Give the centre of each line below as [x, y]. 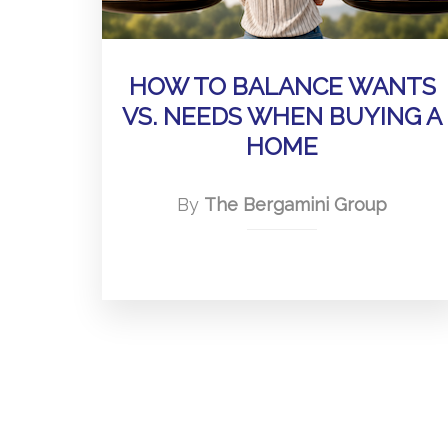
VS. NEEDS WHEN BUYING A [282, 116]
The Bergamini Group [295, 204]
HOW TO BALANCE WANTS [282, 86]
